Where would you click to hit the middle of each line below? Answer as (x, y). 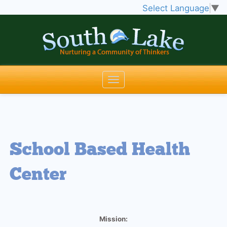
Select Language (176, 8)
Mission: (113, 219)
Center (38, 174)
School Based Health (100, 149)
